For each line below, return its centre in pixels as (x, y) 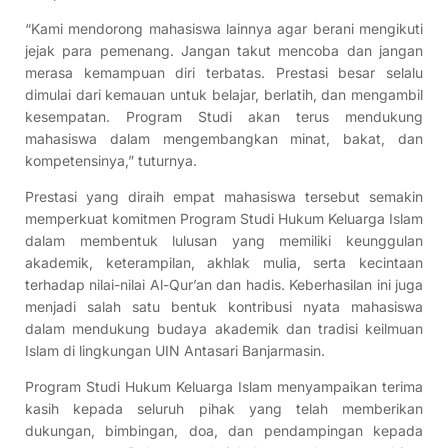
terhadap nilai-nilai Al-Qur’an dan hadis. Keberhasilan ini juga (224, 285)
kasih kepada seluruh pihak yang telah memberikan (224, 409)
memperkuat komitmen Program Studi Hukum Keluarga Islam (224, 219)
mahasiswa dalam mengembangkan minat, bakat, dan (224, 139)
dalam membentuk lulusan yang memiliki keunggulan (224, 241)
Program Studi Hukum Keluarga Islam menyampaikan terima (224, 387)
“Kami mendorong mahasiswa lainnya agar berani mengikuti (224, 29)
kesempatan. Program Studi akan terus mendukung (224, 117)
